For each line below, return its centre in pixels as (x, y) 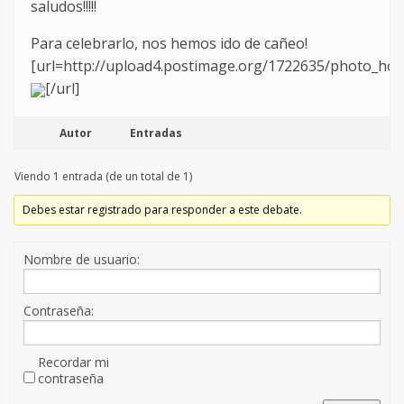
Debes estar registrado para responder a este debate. (163, 210)
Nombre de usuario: (82, 260)
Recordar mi (73, 363)
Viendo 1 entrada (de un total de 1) (103, 177)
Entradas (156, 133)
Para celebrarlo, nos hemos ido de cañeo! (169, 44)
